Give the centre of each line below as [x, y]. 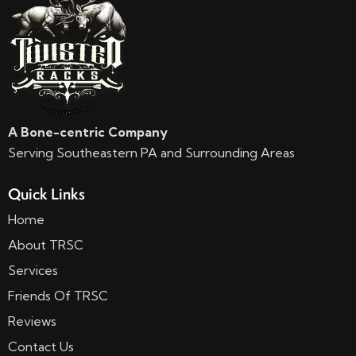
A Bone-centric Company [88, 132]
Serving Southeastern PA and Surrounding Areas [151, 153]
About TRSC [46, 245]
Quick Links [46, 193]
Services [33, 271]
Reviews [32, 321]
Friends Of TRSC [58, 296]
